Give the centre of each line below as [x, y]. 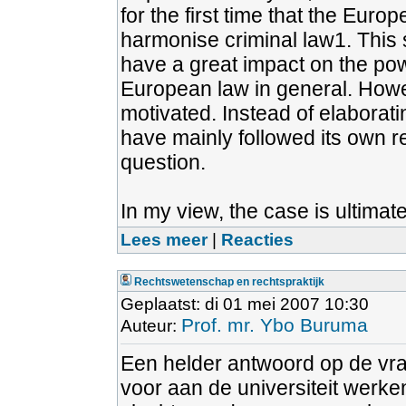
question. [163, 162]
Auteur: [151, 326]
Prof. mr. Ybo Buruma [275, 325]
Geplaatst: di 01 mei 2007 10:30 [245, 304]
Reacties [257, 240]
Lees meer [164, 240]
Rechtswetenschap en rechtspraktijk [229, 282]
